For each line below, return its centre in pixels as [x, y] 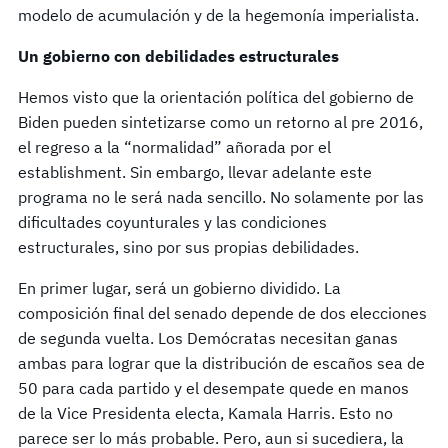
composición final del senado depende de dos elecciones [222, 312]
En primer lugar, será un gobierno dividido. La [179, 287]
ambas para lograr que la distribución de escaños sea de [221, 362]
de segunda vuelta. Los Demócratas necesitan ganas [208, 337]
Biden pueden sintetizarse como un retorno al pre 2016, [220, 121]
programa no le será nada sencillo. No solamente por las [221, 196]
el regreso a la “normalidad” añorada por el [174, 146]
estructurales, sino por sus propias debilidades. [188, 246]
